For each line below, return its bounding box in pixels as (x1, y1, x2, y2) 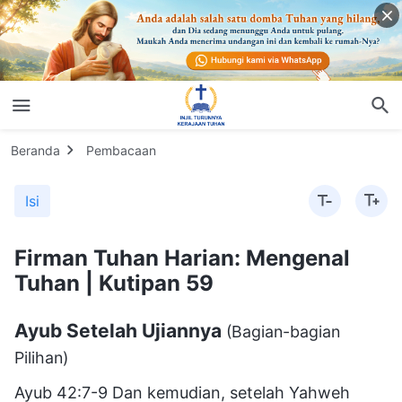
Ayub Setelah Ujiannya (14, 319, 226, 342)
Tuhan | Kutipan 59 (14, 269, 214, 296)
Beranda (11, 142, 60, 158)
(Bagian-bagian (226, 321, 340, 341)
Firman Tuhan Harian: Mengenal (14, 244, 350, 271)
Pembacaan (86, 142, 156, 158)
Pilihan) (14, 347, 68, 367)
